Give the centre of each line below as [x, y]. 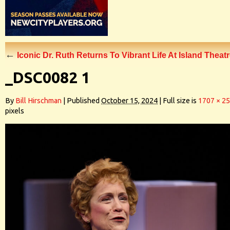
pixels [15, 111]
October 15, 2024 [129, 101]
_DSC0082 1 [47, 78]
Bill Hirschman [39, 101]
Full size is [180, 101]
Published [83, 101]
